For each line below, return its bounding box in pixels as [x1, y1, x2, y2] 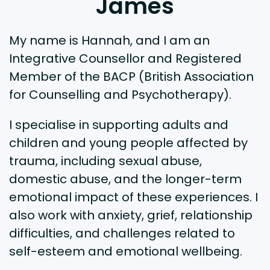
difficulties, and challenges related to [9, 225, 235, 242]
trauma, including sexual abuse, [9, 152, 202, 170]
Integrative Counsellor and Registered [9, 50, 242, 67]
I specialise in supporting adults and [9, 116, 228, 134]
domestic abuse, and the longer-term [9, 171, 242, 188]
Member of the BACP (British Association [9, 68, 254, 86]
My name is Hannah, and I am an [9, 32, 210, 49]
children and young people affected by [9, 134, 248, 152]
